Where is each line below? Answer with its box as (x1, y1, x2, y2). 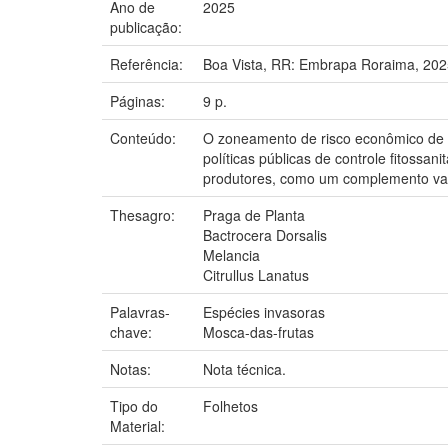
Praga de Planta (203, 204, 305, 225)
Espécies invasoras (203, 301, 325, 322)
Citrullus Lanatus (203, 264, 309, 285)
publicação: (110, 16, 186, 37)
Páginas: (110, 90, 169, 111)
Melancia (203, 244, 260, 265)
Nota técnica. (203, 358, 286, 379)
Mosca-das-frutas (203, 321, 314, 342)
